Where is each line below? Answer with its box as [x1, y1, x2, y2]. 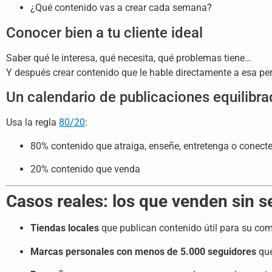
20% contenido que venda [30, 163, 140, 175]
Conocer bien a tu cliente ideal [6, 24, 203, 41]
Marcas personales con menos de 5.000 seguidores [30, 245, 256, 257]
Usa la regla [6, 117, 59, 129]
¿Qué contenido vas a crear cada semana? [30, 2, 212, 14]
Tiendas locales [30, 222, 99, 234]
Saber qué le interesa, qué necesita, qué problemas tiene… [6, 52, 251, 64]
